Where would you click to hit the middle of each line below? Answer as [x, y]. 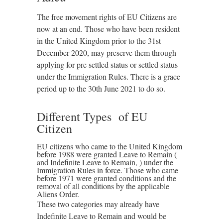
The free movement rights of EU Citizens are [107, 17]
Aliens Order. [59, 194]
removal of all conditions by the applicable [103, 186]
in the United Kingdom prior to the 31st [99, 41]
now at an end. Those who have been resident [108, 29]
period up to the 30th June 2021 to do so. [101, 88]
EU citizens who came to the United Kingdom [110, 146]
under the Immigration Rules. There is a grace [109, 76]
